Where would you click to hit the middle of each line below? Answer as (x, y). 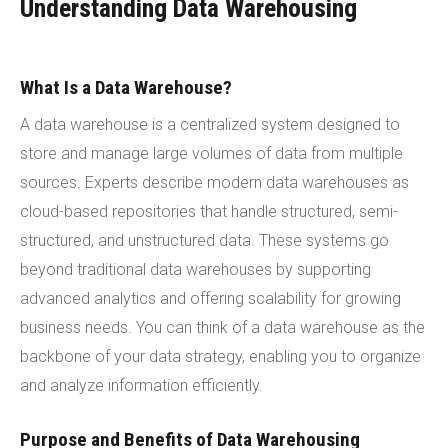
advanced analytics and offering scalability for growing (210, 298)
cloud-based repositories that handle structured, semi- (209, 211)
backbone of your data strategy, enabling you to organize (220, 356)
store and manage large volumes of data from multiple (211, 153)
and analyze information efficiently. (141, 385)
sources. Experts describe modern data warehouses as (214, 182)
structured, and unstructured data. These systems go (204, 240)
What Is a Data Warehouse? (126, 87)
